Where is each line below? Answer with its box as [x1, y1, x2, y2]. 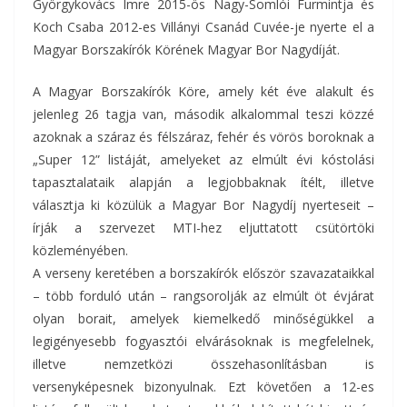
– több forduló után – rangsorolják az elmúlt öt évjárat [33, 287, 374, 304]
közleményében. [33, 242, 128, 259]
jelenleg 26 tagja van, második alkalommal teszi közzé [33, 105, 374, 123]
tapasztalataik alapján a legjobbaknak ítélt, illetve [33, 174, 374, 191]
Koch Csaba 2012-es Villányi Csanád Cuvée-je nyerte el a [33, 18, 374, 35]
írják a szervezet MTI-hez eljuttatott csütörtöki [33, 219, 374, 236]
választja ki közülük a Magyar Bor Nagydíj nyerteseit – [33, 196, 374, 213]
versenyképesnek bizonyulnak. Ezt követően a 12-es [33, 378, 374, 395]
